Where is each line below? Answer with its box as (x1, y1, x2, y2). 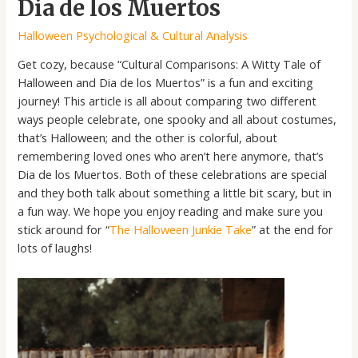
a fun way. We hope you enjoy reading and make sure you (18, 203, 324, 220)
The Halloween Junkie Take (109, 221, 253, 238)
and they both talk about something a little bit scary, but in (18, 185, 332, 201)
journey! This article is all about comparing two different (18, 93, 317, 109)
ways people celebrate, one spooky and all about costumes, (18, 111, 337, 128)
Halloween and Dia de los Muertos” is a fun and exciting (18, 74, 314, 91)
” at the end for (252, 221, 334, 238)
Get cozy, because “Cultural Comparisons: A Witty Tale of (18, 56, 321, 73)
